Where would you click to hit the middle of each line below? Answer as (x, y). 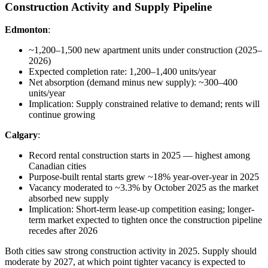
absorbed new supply (69, 199)
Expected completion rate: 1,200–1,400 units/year (122, 72)
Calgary (21, 135)
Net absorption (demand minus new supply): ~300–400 (133, 83)
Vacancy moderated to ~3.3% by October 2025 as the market (144, 188)
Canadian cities (57, 166)
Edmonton (26, 30)
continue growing (62, 115)
